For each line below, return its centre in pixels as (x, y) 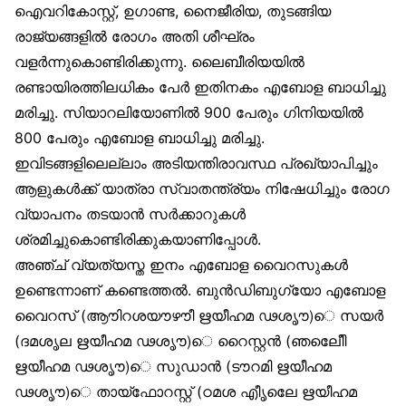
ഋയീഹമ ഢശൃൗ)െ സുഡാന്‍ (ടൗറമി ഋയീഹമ (173, 367)
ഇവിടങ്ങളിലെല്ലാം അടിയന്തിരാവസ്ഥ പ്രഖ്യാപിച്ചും (196, 164)
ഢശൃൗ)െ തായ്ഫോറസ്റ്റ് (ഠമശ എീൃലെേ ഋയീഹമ (186, 392)
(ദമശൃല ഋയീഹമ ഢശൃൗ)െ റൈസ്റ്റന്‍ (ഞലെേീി (180, 341)
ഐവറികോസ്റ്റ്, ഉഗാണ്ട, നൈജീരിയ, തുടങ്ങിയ (173, 11)
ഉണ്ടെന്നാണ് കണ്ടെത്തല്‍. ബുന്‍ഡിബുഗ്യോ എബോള (200, 290)
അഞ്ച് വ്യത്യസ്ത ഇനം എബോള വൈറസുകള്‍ (181, 265)
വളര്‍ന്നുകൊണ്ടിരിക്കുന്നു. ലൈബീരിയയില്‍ (159, 62)
